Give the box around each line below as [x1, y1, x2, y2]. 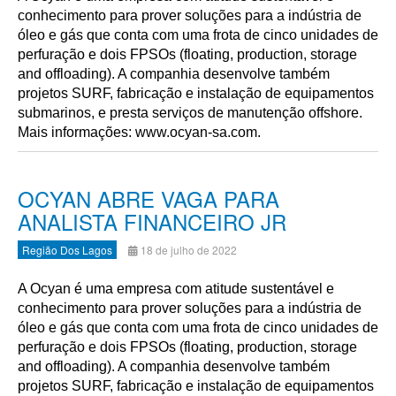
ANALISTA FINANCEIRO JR [18, 206, 286, 237]
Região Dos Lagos [22, 242, 112, 257]
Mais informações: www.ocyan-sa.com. [18, 125, 261, 140]
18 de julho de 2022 [141, 242, 237, 257]
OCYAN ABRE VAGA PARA [18, 183, 279, 214]
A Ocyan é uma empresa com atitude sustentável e [18, 281, 334, 296]
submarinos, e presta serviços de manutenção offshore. [18, 105, 362, 120]
